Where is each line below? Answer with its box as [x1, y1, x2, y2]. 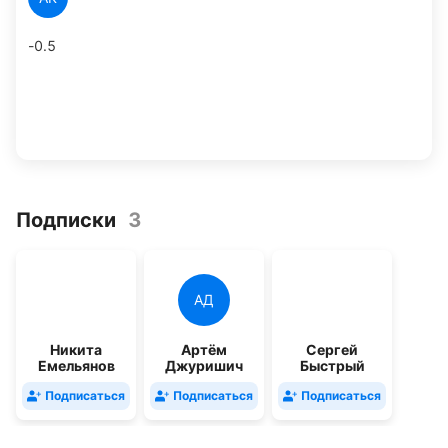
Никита [50, 341, 102, 358]
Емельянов [37, 357, 115, 374]
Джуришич [165, 357, 243, 374]
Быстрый [299, 357, 365, 374]
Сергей [306, 341, 358, 358]
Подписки [16, 208, 116, 232]
